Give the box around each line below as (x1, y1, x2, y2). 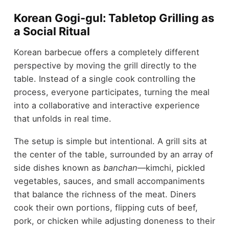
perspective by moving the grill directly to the (13, 60, 197, 71)
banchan (103, 163, 138, 173)
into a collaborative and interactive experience (13, 100, 200, 110)
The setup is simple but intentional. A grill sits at (13, 136, 207, 147)
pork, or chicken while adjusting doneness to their (13, 216, 215, 226)
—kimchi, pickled (137, 163, 205, 173)
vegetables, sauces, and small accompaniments (13, 176, 205, 187)
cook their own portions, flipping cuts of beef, (13, 202, 198, 213)
